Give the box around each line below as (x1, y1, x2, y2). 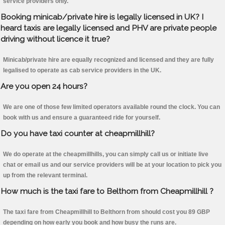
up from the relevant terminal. (3, 172, 87, 179)
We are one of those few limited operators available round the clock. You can (3, 103, 220, 111)
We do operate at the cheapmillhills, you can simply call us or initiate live (3, 151, 208, 158)
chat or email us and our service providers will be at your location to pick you (3, 161, 221, 169)
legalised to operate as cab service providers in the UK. (3, 67, 161, 74)
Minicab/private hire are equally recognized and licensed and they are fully (3, 56, 214, 64)
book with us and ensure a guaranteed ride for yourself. (3, 114, 160, 122)
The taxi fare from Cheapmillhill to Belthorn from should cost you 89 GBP (3, 208, 210, 216)
